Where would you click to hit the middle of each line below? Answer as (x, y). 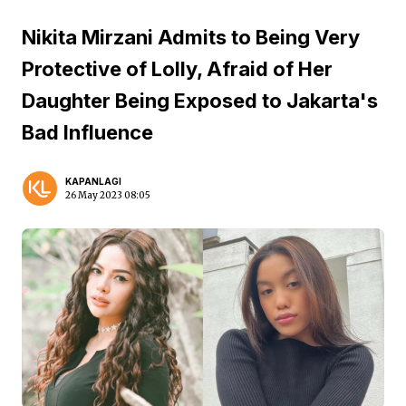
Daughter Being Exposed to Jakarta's (200, 101)
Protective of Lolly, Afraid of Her (177, 69)
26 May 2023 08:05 (108, 195)
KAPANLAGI (93, 181)
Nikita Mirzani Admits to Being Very (191, 37)
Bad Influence (87, 132)
